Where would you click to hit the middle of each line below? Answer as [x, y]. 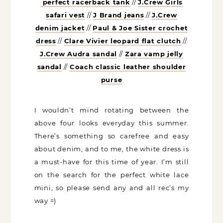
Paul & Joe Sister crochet [140, 28]
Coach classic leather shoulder [128, 67]
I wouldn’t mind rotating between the [111, 110]
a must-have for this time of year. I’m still [111, 162]
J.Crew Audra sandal [78, 54]
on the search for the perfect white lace [111, 175]
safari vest [66, 15]
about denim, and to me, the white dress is [111, 149]
